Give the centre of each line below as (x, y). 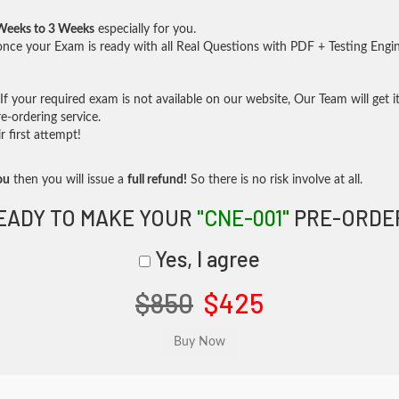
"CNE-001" (243, 218)
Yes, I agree (205, 259)
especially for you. (145, 29)
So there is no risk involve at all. (275, 180)
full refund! (157, 180)
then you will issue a (69, 180)
